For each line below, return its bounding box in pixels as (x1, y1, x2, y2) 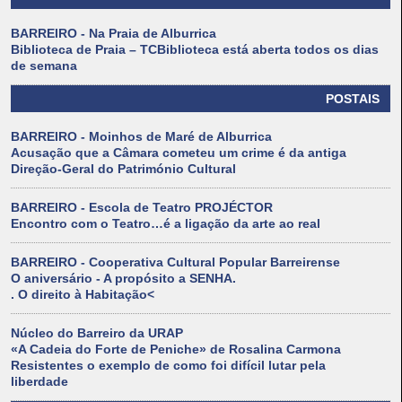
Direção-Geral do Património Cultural (11, 162, 236, 177)
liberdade (11, 374, 68, 389)
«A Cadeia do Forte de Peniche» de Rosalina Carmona (11, 342, 341, 357)
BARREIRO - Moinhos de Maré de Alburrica (11, 129, 272, 144)
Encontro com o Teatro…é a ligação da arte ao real (11, 216, 320, 232)
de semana (11, 58, 77, 74)
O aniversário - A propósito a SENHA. (11, 271, 236, 286)
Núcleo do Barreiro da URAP (11, 326, 183, 341)
